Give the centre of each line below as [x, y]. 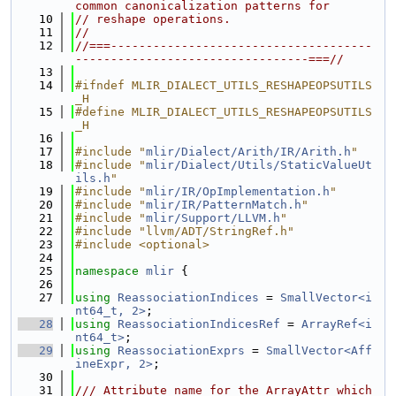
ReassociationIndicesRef [199, 324]
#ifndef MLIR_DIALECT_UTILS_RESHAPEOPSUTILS [224, 85]
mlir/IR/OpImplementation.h [238, 191]
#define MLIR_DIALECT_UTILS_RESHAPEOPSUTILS [224, 112]
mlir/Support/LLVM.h [213, 218]
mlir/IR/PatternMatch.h [224, 205]
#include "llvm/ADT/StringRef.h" [185, 231]
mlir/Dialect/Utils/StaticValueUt [259, 165]
